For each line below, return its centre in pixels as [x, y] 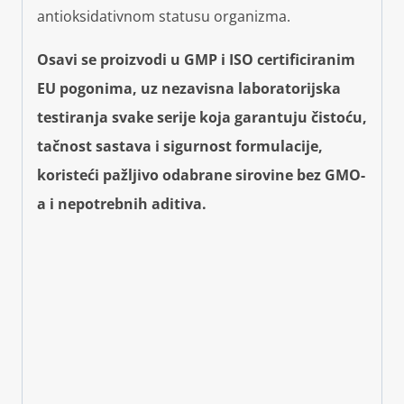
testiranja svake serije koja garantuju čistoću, [202, 118]
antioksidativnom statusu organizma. [164, 17]
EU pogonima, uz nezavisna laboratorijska [189, 89]
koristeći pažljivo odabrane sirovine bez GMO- [201, 175]
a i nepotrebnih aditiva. [122, 204]
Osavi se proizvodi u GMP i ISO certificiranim [196, 60]
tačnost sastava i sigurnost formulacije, [180, 147]
